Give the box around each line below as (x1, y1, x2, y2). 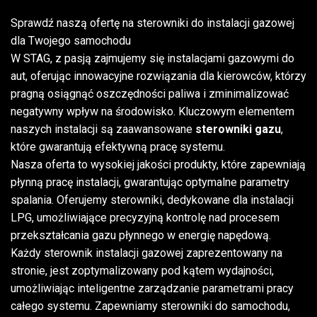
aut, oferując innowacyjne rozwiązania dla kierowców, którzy (11, 69, 306, 83)
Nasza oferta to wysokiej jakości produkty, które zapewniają (11, 158, 306, 171)
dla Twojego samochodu (11, 34, 131, 47)
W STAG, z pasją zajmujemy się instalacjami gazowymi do (11, 52, 294, 65)
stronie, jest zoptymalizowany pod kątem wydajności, (11, 264, 274, 277)
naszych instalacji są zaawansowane (11, 122, 195, 136)
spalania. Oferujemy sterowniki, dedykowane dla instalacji (11, 193, 294, 207)
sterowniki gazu (195, 122, 281, 136)
